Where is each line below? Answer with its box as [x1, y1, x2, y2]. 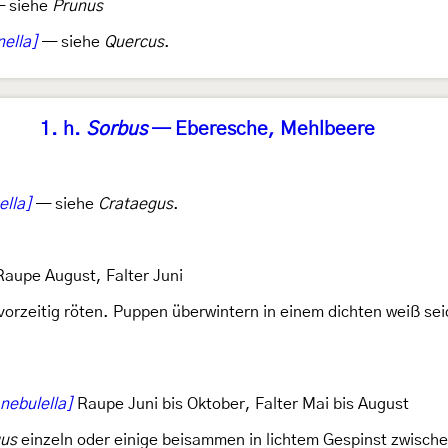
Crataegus [98, 196, 173, 212]
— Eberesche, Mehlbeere [146, 120, 375, 139]
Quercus [104, 34, 164, 50]
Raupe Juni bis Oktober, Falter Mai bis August [73, 396, 409, 412]
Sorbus [85, 120, 147, 139]
